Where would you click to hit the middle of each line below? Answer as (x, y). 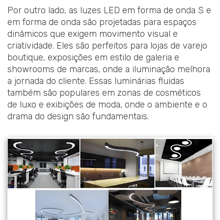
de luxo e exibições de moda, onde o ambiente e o (107, 104)
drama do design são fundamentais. (78, 116)
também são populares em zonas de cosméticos (104, 93)
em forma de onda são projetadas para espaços (102, 22)
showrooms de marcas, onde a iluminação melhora (109, 69)
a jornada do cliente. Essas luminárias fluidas (96, 81)
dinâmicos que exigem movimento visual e (93, 34)
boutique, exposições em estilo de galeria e (93, 57)
